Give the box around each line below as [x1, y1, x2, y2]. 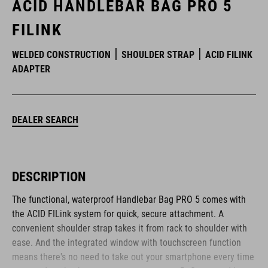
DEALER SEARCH [12, 114, 78, 126]
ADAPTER [12, 63, 50, 75]
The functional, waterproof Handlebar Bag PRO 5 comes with [12, 194, 246, 205]
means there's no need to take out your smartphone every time [12, 251, 254, 263]
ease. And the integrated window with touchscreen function [12, 237, 241, 248]
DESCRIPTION [12, 169, 86, 184]
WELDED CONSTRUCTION [12, 49, 111, 60]
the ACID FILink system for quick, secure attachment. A [12, 208, 224, 220]
